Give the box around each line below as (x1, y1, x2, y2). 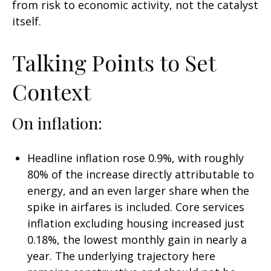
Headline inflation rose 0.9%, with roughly (27, 151, 244, 165)
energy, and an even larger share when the (27, 183, 249, 198)
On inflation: (12, 112, 102, 134)
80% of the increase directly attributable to (27, 167, 254, 181)
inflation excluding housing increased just (27, 216, 244, 230)
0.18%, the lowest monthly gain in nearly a (27, 232, 247, 247)
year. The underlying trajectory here (27, 249, 215, 263)
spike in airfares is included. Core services (27, 200, 244, 214)
